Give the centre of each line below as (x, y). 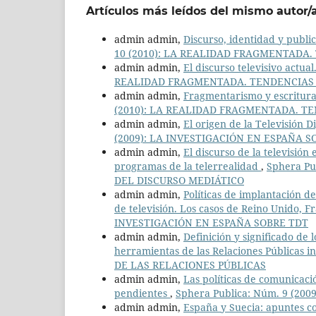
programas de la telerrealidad (188, 166)
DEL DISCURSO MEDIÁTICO (179, 180)
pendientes (142, 293)
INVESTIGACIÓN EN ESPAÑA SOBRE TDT (211, 222)
